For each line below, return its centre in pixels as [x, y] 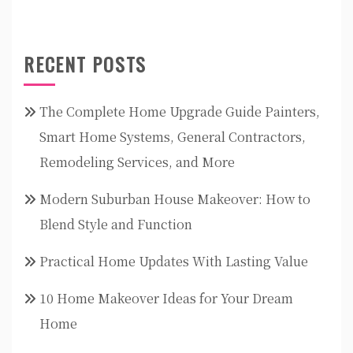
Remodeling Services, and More [137, 162]
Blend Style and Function [116, 225]
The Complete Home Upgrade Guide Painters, [180, 112]
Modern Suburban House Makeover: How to [175, 199]
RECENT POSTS [85, 64]
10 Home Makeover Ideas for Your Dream [166, 299]
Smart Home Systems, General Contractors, [173, 137]
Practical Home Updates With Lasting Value [174, 262]
